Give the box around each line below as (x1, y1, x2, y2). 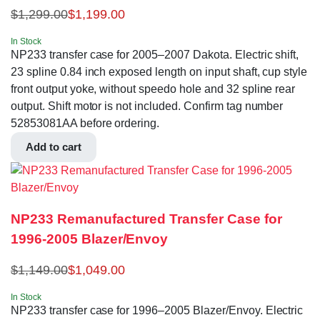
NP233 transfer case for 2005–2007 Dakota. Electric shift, (11, 48, 299, 61)
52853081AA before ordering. (11, 116, 160, 129)
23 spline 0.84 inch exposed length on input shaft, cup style (11, 65, 308, 78)
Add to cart (26, 140, 81, 153)
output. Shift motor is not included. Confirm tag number (11, 99, 284, 112)
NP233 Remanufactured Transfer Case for (11, 211, 282, 227)
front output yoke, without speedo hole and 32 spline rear (11, 82, 296, 95)
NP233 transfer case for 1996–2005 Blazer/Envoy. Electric (11, 304, 304, 316)
